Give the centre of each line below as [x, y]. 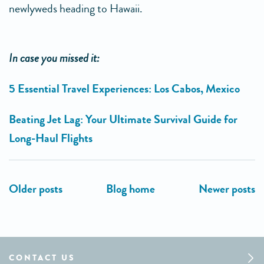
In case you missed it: [54, 58]
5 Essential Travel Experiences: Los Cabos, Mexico [124, 88]
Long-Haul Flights [51, 138]
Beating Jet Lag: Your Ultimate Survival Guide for [123, 119]
